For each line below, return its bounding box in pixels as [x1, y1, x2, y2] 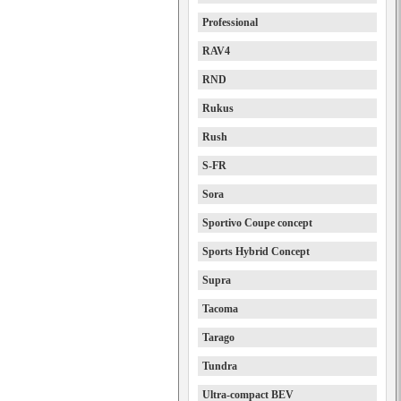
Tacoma [202, 303, 238, 315]
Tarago [202, 331, 235, 344]
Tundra [202, 360, 237, 372]
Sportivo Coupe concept [202, 217, 312, 229]
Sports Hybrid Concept [202, 245, 310, 258]
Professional [202, 16, 258, 29]
